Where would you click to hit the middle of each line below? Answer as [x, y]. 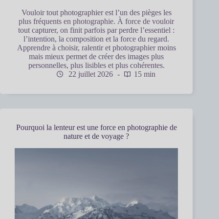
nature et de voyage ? [97, 136]
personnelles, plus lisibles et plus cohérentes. [96, 66]
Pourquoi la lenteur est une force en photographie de [96, 128]
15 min [145, 74]
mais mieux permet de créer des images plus [97, 57]
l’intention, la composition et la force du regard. [97, 39]
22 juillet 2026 [90, 74]
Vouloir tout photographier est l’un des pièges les [96, 13]
